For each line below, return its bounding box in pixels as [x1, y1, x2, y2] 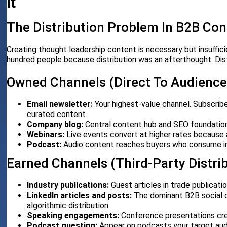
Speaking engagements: [27, 211, 120, 221]
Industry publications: [27, 180, 109, 191]
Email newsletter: [27, 99, 93, 109]
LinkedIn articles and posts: [27, 191, 132, 201]
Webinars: [27, 130, 65, 140]
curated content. [27, 109, 88, 120]
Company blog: [27, 120, 84, 130]
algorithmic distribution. [27, 201, 110, 211]
